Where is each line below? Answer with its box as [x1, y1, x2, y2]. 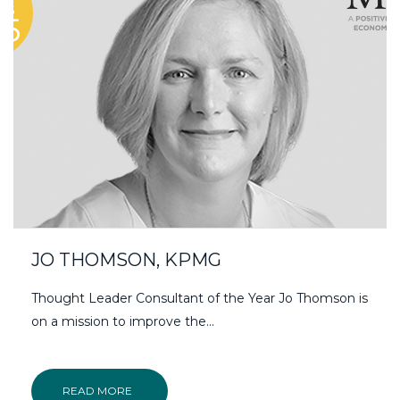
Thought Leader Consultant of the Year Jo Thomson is [31, 289, 368, 306]
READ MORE [62, 383, 132, 397]
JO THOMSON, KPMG [31, 248, 221, 271]
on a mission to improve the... [31, 312, 214, 329]
